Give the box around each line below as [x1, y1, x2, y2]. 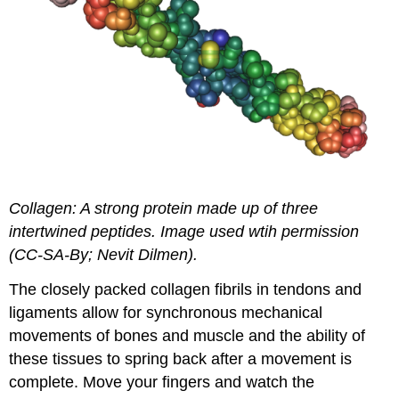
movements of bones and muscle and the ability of [9, 326, 366, 345]
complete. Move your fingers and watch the [9, 372, 315, 391]
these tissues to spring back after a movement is [9, 349, 353, 368]
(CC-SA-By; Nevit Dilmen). [9, 246, 199, 265]
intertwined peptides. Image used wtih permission [9, 223, 360, 241]
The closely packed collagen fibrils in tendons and [9, 280, 362, 298]
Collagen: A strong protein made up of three [9, 199, 319, 218]
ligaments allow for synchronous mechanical [9, 303, 323, 322]
